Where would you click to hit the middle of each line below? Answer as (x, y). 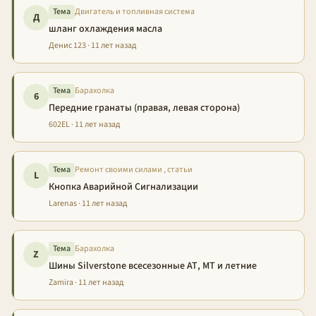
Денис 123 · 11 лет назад (92, 45)
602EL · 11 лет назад (84, 124)
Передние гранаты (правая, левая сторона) (144, 108)
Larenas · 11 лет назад (88, 203)
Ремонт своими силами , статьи (134, 170)
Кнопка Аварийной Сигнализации (123, 187)
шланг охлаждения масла (105, 29)
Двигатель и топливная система (135, 12)
